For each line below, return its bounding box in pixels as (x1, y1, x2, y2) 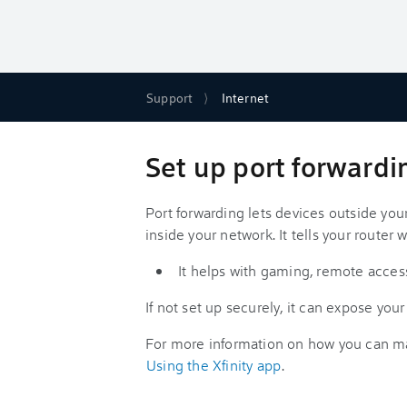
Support (146, 88, 194, 106)
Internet (221, 88, 270, 106)
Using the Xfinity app (146, 355, 282, 374)
